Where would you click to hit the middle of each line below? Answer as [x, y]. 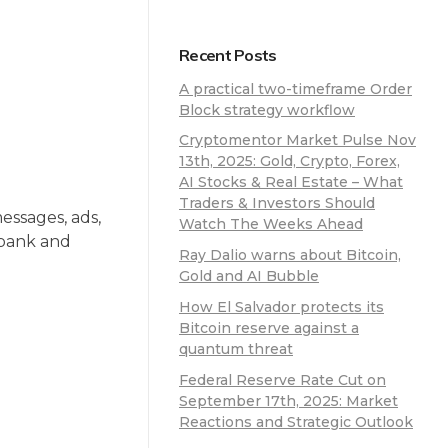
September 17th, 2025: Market [288, 400]
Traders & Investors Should [277, 203]
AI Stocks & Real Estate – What [291, 182]
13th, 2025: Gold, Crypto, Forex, [289, 161]
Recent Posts [228, 54]
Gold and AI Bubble [249, 276]
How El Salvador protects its [281, 307]
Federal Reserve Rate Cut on [282, 379]
